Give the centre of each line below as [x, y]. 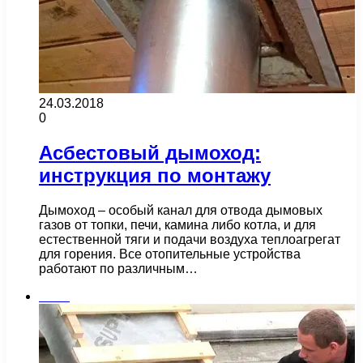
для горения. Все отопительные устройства [170, 254]
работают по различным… [118, 268]
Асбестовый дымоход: [150, 152]
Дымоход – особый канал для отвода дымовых [181, 210]
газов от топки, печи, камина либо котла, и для [177, 224]
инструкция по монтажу [155, 175]
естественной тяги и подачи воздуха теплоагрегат [190, 239]
